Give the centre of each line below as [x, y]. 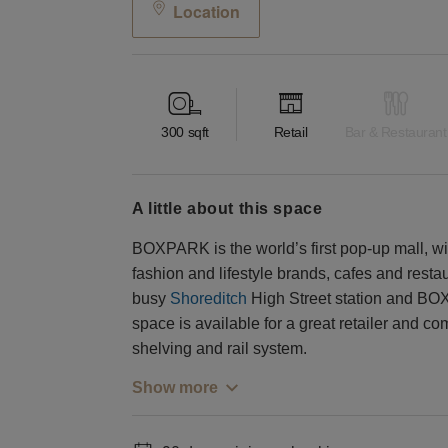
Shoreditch [208, 298]
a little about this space [233, 208]
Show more [175, 387]
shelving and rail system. [219, 348]
